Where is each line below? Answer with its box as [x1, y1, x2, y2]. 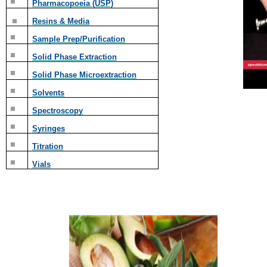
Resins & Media [32, 17, 90, 26]
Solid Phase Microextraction [32, 70, 137, 79]
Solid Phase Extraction [32, 52, 117, 61]
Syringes [32, 124, 66, 133]
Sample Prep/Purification [32, 35, 126, 44]
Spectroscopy [32, 106, 83, 115]
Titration [32, 142, 64, 151]
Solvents [32, 88, 65, 97]
